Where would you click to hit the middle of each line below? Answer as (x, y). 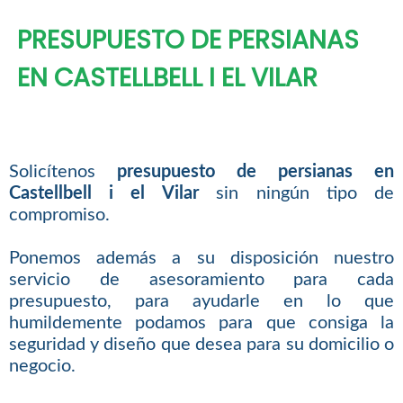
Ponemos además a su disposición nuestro (201, 259)
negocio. (42, 367)
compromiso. (59, 215)
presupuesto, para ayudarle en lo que (201, 302)
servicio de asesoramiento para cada (201, 280)
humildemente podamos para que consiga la (201, 323)
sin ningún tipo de (296, 194)
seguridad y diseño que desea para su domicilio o (201, 345)
